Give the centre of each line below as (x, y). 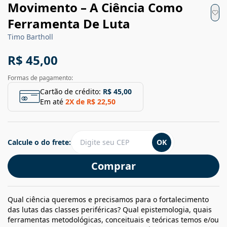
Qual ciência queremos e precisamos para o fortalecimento (108, 199)
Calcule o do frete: (39, 142)
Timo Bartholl (30, 36)
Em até (52, 101)
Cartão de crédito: (70, 91)
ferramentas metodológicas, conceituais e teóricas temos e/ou (113, 219)
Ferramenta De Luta (69, 23)
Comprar (113, 166)
